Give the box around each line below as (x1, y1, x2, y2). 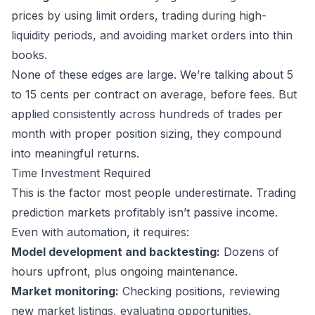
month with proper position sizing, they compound (11, 127, 281, 141)
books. (11, 48, 47, 63)
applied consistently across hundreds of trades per (11, 107, 283, 122)
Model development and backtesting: (11, 245, 220, 259)
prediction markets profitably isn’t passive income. (11, 205, 278, 220)
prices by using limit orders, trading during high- (11, 8, 266, 23)
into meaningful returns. (11, 146, 139, 161)
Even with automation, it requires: (11, 225, 189, 240)
